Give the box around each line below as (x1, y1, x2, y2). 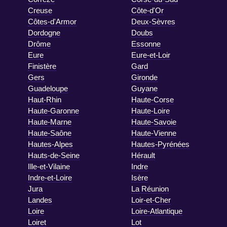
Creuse (28, 6, 52, 15)
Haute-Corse (131, 95, 174, 104)
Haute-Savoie (131, 118, 176, 127)
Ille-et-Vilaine (28, 162, 70, 171)
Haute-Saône (28, 129, 71, 138)
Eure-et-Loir (131, 51, 170, 60)
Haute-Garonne (28, 106, 79, 116)
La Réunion (131, 184, 169, 194)
